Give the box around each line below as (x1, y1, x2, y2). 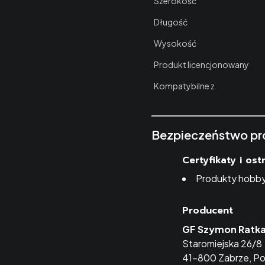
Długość (154, 17, 188, 27)
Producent (182, 203, 233, 218)
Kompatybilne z (154, 80, 215, 91)
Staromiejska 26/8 (182, 237, 262, 250)
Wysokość (154, 38, 196, 49)
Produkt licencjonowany (154, 59, 249, 70)
